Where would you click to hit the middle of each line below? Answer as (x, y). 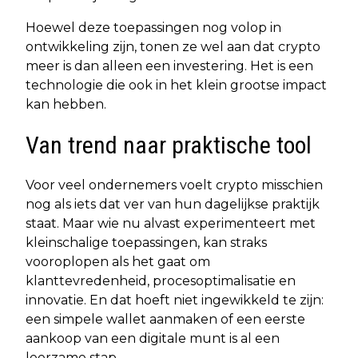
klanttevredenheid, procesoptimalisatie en (161, 280)
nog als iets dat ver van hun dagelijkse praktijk (173, 204)
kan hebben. (66, 104)
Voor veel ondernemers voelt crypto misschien (174, 185)
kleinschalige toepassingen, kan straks (146, 242)
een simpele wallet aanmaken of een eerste (165, 319)
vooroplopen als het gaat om (118, 261)
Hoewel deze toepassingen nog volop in (153, 27)
